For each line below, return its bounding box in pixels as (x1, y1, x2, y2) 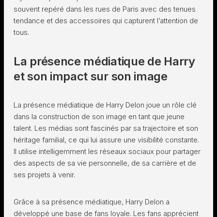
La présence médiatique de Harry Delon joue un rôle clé (14, 100, 197, 109)
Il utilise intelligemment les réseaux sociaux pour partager (14, 147, 201, 156)
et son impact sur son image (14, 69, 168, 83)
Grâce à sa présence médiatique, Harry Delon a (14, 197, 170, 206)
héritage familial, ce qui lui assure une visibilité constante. (14, 135, 199, 144)
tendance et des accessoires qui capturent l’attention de (14, 16, 198, 25)
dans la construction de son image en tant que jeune (14, 112, 185, 121)
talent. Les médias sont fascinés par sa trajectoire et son (14, 124, 198, 133)
